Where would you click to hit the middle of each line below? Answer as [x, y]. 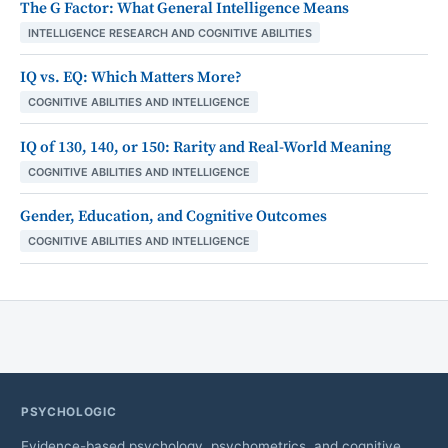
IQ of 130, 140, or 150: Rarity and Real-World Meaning [205, 147]
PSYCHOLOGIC [68, 412]
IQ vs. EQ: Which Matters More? [131, 78]
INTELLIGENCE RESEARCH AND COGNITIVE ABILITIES [170, 32]
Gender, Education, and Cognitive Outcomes [173, 217]
